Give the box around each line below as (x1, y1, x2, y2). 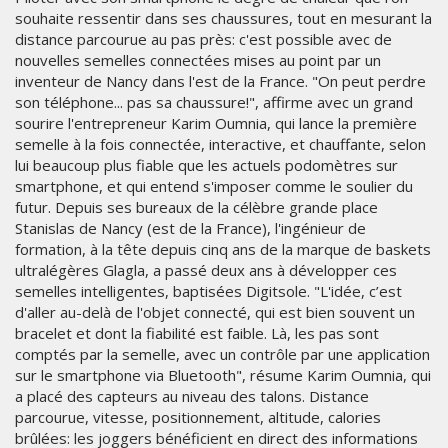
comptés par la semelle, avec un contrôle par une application (15, 344, 430, 365)
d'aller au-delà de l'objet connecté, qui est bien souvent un (15, 302, 415, 323)
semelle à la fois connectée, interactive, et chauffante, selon (15, 134, 426, 155)
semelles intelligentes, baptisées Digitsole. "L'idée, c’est (15, 281, 402, 302)
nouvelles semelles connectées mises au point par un (15, 50, 381, 71)
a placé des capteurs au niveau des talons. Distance (15, 386, 369, 407)
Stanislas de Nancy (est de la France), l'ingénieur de (15, 218, 366, 239)
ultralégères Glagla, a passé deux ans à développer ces (15, 260, 397, 281)
